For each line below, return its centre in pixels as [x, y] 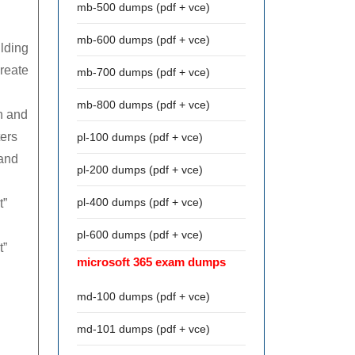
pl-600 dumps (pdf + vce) [140, 235]
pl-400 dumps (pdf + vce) [140, 202]
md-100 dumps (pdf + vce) [143, 296]
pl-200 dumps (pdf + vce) [140, 170]
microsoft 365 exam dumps [151, 262]
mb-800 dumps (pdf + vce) [143, 105]
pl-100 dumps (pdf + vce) [140, 137]
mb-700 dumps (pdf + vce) [143, 72]
